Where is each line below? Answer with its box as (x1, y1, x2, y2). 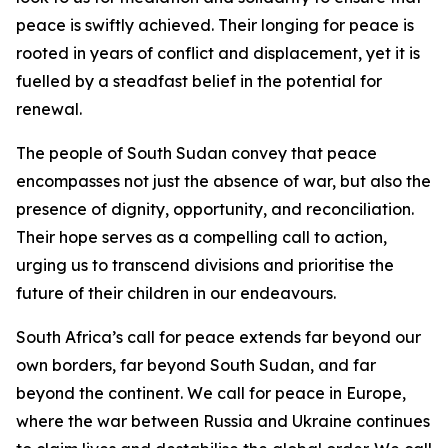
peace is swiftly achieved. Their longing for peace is (16, 15, 414, 35)
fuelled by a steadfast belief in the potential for (16, 71, 382, 91)
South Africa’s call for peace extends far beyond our (16, 327, 421, 347)
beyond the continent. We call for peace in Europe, (16, 383, 406, 403)
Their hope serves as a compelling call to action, (16, 227, 387, 247)
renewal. (16, 99, 86, 119)
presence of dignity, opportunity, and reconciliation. (16, 199, 414, 219)
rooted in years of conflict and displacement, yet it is (16, 43, 420, 63)
